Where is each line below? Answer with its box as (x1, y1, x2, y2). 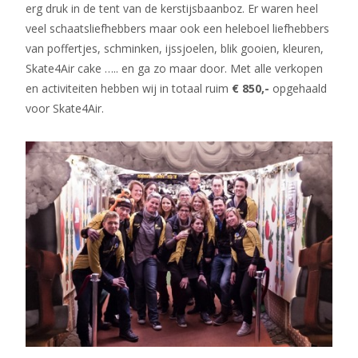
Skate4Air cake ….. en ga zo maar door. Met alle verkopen (26, 61, 323, 76)
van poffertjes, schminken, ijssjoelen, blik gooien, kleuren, (26, 41, 324, 56)
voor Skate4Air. (26, 101, 104, 116)
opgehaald (269, 81, 327, 96)
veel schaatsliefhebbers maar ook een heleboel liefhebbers (26, 21, 329, 36)
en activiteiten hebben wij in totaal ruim (26, 81, 232, 96)
